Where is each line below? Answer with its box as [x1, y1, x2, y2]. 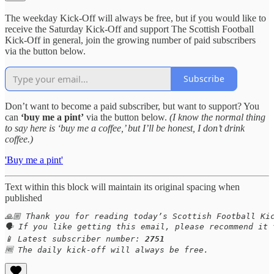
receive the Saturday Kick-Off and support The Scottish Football [5, 23, 254, 34]
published [5, 192, 42, 203]
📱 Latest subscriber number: [5, 234, 145, 243]
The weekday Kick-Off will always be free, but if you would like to [5, 12, 266, 23]
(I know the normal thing [169, 111, 265, 122]
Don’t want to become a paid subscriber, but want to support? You [5, 100, 259, 111]
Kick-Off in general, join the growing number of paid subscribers [5, 34, 256, 45]
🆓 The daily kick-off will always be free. [5, 245, 209, 254]
